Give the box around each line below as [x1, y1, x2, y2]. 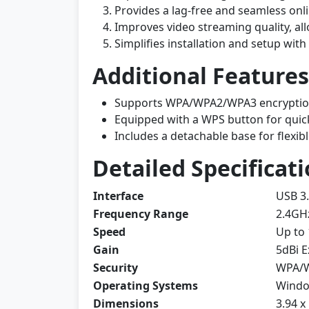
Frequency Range [93, 206, 188, 221]
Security [93, 260, 138, 275]
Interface [93, 188, 143, 203]
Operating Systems [93, 278, 198, 293]
